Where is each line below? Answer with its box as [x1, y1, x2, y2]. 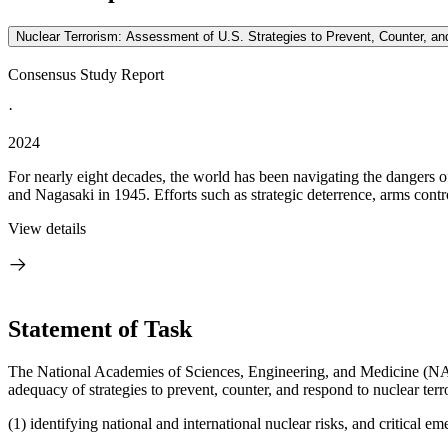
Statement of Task [8, 315, 192, 342]
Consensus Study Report [8, 66, 164, 83]
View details [8, 220, 86, 237]
